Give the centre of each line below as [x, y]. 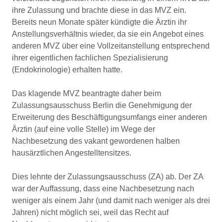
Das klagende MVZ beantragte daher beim [86, 93]
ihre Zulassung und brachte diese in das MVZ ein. [99, 10]
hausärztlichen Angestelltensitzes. [72, 153]
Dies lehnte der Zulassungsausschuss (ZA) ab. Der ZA [108, 177]
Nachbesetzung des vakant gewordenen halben [96, 141]
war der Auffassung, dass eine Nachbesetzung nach [103, 189]
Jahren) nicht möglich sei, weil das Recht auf [90, 212]
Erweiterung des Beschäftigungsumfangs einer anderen [110, 117]
